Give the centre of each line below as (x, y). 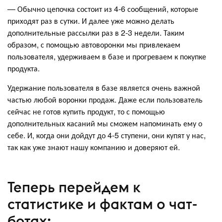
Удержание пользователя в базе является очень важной (104, 87)
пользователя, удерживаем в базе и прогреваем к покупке (107, 56)
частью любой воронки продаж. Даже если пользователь (105, 99)
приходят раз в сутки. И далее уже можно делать (91, 20)
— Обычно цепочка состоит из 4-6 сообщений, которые (103, 8)
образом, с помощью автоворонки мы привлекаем (94, 44)
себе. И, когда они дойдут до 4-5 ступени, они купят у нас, (107, 135)
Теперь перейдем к (74, 187)
